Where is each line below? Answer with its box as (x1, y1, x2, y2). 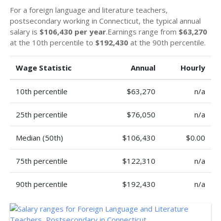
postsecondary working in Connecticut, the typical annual (10, 16, 201, 26)
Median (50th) (16, 133, 63, 143)
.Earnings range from (106, 27, 179, 37)
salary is (10, 27, 39, 37)
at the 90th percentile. (128, 37, 206, 47)
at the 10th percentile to (10, 37, 95, 47)
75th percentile (16, 156, 68, 166)
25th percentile (16, 110, 68, 119)
